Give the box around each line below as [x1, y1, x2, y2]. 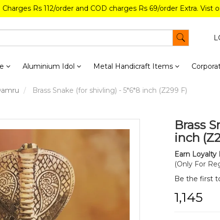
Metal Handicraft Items [93, 62, 175, 71]
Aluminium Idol [22, 62, 77, 71]
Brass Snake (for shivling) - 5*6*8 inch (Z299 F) [30, 86, 187, 95]
